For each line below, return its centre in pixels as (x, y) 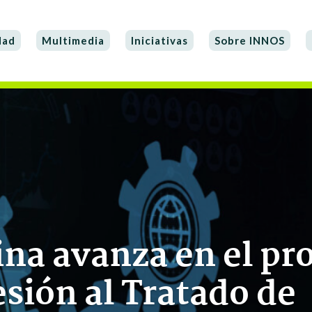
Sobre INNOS (250, 41)
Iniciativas (160, 41)
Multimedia (73, 41)
